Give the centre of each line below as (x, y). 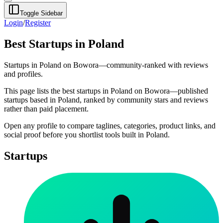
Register (38, 23)
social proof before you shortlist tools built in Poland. (87, 134)
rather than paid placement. (46, 109)
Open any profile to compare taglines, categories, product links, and (110, 125)
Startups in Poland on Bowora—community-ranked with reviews (106, 65)
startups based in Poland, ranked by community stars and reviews (106, 100)
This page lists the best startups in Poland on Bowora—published (106, 91)
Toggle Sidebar (41, 13)
